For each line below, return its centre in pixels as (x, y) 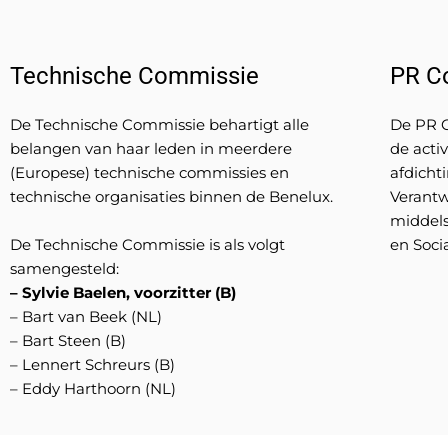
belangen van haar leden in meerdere (151, 149)
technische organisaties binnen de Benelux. (171, 197)
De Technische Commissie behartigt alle (159, 125)
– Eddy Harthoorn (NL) (93, 389)
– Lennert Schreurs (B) (92, 365)
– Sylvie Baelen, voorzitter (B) (123, 293)
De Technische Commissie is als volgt (147, 245)
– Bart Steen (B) (68, 341)
